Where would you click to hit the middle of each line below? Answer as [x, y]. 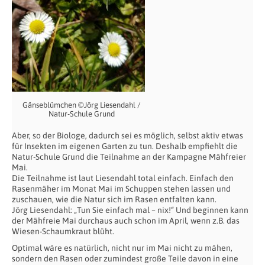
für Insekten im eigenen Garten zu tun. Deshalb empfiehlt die [125, 146]
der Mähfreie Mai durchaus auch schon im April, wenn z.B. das [126, 220]
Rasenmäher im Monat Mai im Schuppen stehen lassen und [121, 188]
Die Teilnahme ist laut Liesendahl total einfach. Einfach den [123, 178]
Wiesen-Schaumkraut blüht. [63, 231]
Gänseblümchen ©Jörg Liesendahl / [81, 105]
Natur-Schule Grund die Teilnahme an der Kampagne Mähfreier [129, 156]
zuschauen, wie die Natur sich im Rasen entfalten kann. [114, 199]
